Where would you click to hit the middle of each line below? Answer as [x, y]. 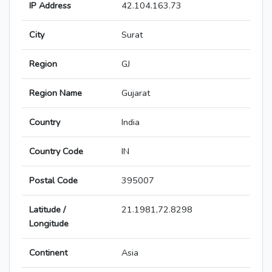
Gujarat [136, 93]
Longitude [49, 224]
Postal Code [53, 181]
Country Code [56, 151]
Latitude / [47, 210]
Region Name [56, 93]
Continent [48, 253]
